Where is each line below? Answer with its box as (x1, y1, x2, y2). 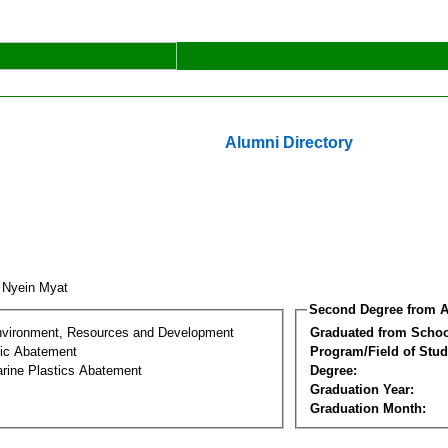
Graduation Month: (310, 400, 426, 416)
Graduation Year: (310, 381, 414, 397)
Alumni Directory (225, 134, 353, 151)
